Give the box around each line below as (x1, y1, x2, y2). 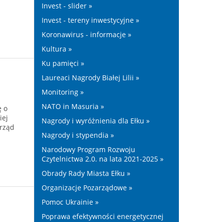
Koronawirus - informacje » (41, 30, 131, 39)
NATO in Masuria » (41, 102, 104, 111)
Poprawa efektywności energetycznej (41, 212, 164, 221)
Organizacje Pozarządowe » (41, 183, 132, 192)
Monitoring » (41, 87, 84, 97)
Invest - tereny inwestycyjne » (41, 15, 139, 25)
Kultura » (41, 44, 72, 54)
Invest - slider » (41, 1, 92, 10)
